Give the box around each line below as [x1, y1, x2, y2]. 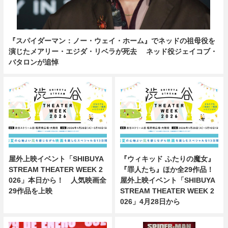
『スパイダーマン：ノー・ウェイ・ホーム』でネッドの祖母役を [8, 36, 215, 45]
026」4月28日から [120, 197, 181, 206]
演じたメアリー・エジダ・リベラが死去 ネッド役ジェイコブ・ [8, 47, 217, 55]
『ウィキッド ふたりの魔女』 [120, 154, 215, 163]
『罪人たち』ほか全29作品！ [120, 165, 214, 174]
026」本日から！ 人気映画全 [8, 176, 106, 184]
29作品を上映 [8, 186, 52, 195]
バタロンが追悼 [8, 58, 59, 66]
